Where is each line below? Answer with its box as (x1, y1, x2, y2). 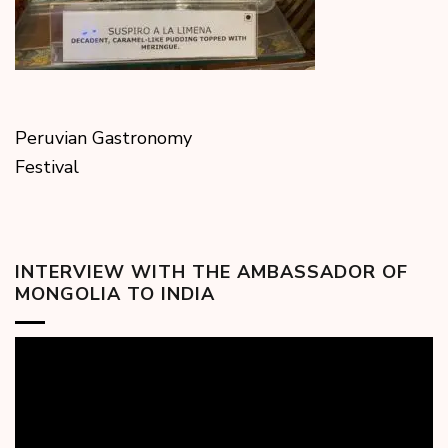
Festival (15, 155, 79, 180)
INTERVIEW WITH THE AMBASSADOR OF (15, 260, 408, 285)
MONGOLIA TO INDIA (15, 282, 215, 307)
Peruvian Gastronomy (15, 126, 192, 151)
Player (14, 360, 67, 385)
